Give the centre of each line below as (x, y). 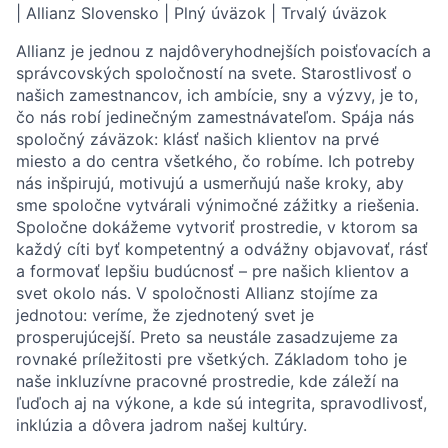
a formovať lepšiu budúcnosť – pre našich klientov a (212, 271)
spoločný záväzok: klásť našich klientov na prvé (197, 139)
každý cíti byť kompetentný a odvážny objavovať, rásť (222, 249)
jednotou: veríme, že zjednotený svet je (165, 315)
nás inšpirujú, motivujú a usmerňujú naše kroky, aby (210, 183)
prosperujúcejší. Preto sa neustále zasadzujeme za (207, 337)
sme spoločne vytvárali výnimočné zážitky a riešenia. (217, 205)
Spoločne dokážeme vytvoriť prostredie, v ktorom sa (217, 227)
